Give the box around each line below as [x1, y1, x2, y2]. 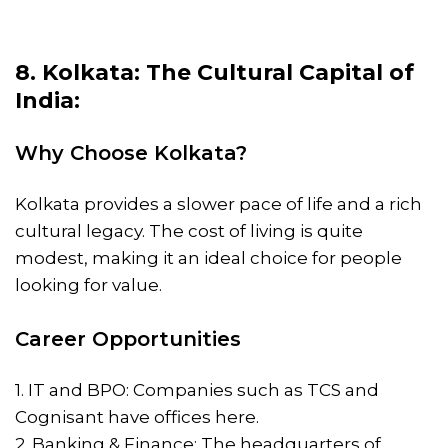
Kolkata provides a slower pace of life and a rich [15, 193, 422, 214]
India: [15, 86, 80, 114]
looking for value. [15, 274, 162, 295]
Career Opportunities [15, 326, 241, 351]
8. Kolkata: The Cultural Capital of [15, 58, 414, 86]
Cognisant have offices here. [15, 406, 259, 427]
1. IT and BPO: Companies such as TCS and [15, 379, 379, 400]
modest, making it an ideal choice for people [15, 247, 402, 268]
